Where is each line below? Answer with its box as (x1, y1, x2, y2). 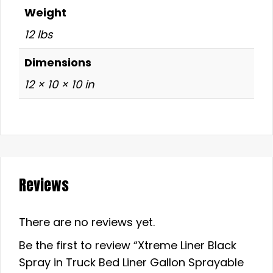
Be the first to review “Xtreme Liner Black (19, 238, 236, 253)
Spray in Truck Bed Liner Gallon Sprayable (19, 255, 244, 271)
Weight (24, 5, 66, 21)
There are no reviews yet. (19, 214, 155, 230)
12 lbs (24, 27, 52, 43)
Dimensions (24, 55, 91, 71)
